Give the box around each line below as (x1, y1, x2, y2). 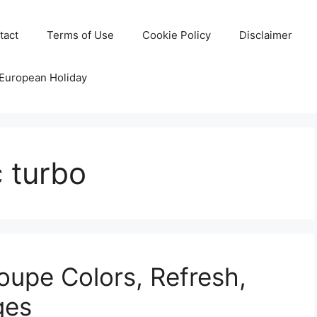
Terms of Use (47, 28, 115, 42)
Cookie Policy (142, 28, 212, 42)
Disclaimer (239, 28, 293, 42)
